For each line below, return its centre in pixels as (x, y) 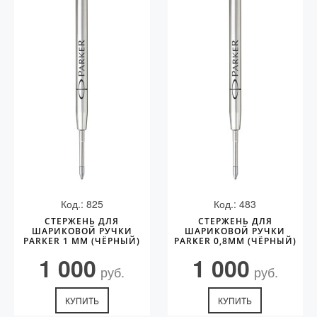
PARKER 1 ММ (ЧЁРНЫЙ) (82, 241)
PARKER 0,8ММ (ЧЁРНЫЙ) (235, 241)
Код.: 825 (82, 204)
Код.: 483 (235, 204)
